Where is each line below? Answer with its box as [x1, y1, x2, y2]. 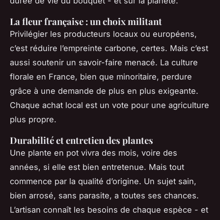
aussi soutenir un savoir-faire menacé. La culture [10, 57, 198, 67]
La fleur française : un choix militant [10, 15, 162, 27]
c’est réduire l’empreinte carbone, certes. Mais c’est [10, 43, 208, 53]
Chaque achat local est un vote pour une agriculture [10, 100, 209, 110]
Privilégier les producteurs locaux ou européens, [10, 28, 197, 39]
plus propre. [10, 114, 56, 124]
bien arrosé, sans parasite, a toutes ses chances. [10, 190, 199, 200]
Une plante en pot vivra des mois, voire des [10, 147, 177, 158]
